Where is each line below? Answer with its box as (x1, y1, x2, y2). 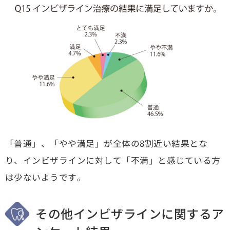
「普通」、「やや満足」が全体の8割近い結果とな (5, 137, 208, 150)
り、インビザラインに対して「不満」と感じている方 (5, 154, 221, 167)
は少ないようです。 (5, 171, 86, 184)
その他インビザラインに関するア (35, 204, 224, 223)
